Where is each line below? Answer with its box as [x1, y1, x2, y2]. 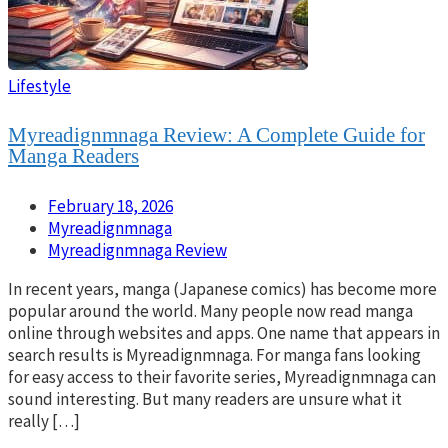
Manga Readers [8, 143, 139, 168]
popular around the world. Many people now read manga [8, 299, 413, 322]
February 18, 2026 [48, 194, 173, 217]
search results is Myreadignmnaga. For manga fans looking [8, 343, 421, 366]
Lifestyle [8, 74, 71, 97]
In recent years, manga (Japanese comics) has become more [8, 277, 437, 300]
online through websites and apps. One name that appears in [8, 321, 440, 344]
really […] [8, 409, 80, 432]
